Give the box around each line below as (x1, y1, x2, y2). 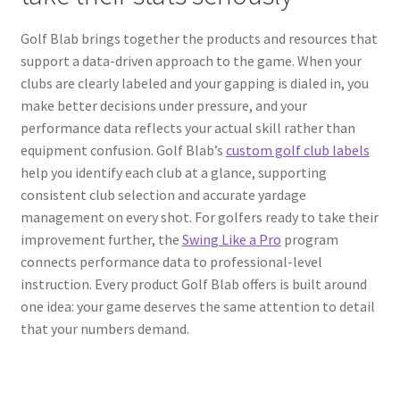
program (280, 229, 338, 248)
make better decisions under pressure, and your (20, 96, 307, 114)
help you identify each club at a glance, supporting (20, 162, 327, 181)
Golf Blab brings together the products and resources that (20, 29, 378, 47)
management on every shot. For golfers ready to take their (20, 207, 379, 226)
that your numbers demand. (20, 319, 189, 337)
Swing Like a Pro (181, 229, 281, 248)
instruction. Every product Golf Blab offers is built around (20, 274, 367, 293)
